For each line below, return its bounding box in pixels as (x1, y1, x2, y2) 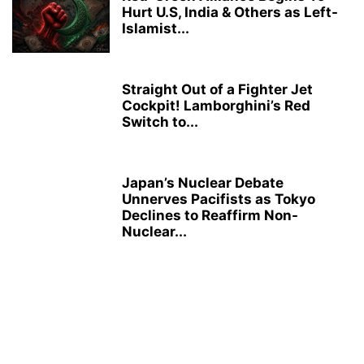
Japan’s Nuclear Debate (122, 174, 284, 191)
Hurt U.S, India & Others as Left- (122, 3, 338, 20)
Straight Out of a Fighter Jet (122, 80, 313, 97)
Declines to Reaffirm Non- (122, 206, 298, 223)
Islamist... (122, 19, 189, 37)
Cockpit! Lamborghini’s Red (122, 97, 310, 114)
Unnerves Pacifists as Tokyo (122, 190, 315, 207)
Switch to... (122, 113, 198, 130)
